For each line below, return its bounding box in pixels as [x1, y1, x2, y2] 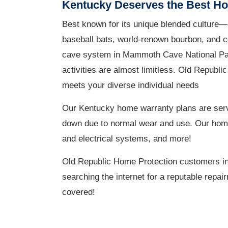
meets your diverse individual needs [62, 80, 199, 90]
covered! [62, 187, 95, 197]
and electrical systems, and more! [62, 133, 191, 144]
